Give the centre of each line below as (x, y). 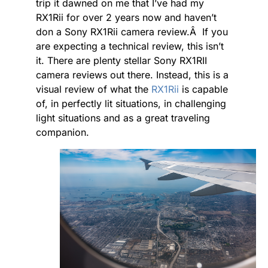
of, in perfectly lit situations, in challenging (131, 103)
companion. (63, 132)
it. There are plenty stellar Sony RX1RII (121, 60)
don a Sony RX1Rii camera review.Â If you (132, 32)
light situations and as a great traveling (123, 118)
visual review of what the (94, 89)
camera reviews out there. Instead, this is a (132, 75)
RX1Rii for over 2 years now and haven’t (126, 17)
